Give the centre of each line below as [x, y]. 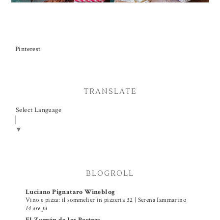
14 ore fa [37, 208]
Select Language [39, 110]
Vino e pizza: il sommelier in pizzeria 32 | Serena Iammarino [106, 200]
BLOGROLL [110, 173]
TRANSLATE [110, 92]
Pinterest [28, 49]
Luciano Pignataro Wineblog [70, 192]
